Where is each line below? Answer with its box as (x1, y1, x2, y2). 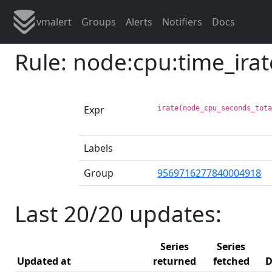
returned (153, 254, 196, 268)
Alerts (126, 15, 152, 29)
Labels (84, 141, 113, 155)
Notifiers (162, 15, 202, 29)
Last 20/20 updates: (15, 198, 222, 229)
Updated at (17, 254, 71, 268)
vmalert (36, 15, 72, 29)
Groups (81, 15, 116, 29)
